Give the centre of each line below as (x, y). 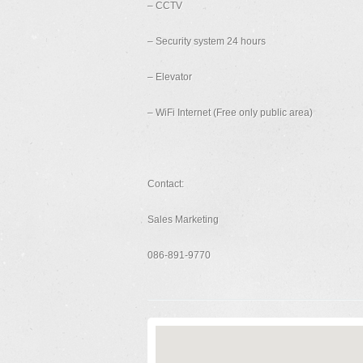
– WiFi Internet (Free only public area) (230, 113)
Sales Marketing (183, 220)
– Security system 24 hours (207, 41)
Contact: (166, 184)
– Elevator (170, 77)
